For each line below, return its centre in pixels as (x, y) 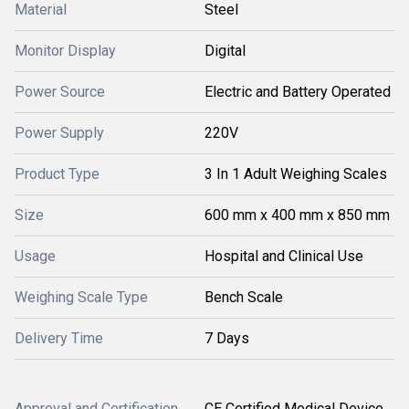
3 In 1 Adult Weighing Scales (296, 173)
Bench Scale (244, 297)
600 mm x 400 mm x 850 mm (297, 215)
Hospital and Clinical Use (284, 256)
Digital (225, 50)
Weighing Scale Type (81, 297)
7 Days (227, 338)
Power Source (60, 91)
